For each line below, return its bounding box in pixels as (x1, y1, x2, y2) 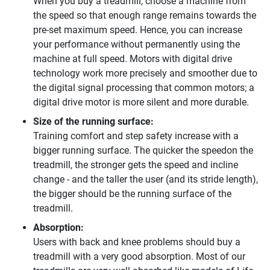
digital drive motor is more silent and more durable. (33, 96, 249, 108)
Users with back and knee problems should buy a (33, 236, 240, 248)
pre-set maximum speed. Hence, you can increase (33, 24, 242, 36)
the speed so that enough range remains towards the (33, 9, 256, 21)
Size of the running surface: (33, 115, 154, 127)
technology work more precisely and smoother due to (33, 67, 257, 79)
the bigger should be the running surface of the (33, 187, 231, 199)
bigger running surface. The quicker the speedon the (33, 144, 253, 156)
